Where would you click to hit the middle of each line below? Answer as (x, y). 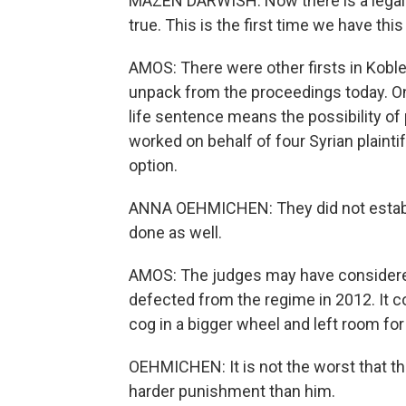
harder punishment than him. (232, 391)
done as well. (175, 232)
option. (153, 165)
